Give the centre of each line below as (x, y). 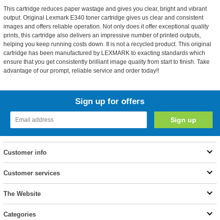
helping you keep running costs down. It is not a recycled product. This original (107, 44)
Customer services (31, 173)
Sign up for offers (110, 101)
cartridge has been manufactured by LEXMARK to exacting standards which (104, 53)
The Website (22, 194)
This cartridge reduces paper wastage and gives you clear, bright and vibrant (105, 9)
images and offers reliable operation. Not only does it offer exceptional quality (106, 27)
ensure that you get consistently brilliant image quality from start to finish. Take (106, 62)
